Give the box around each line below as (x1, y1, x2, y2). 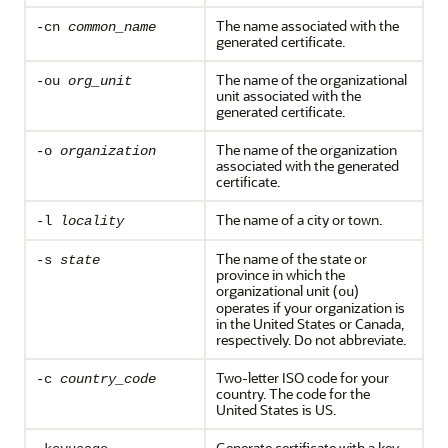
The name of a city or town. (216, 210, 382, 229)
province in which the (216, 265, 345, 284)
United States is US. (216, 400, 336, 419)
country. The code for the (216, 384, 370, 403)
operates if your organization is (216, 298, 405, 317)
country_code (60, 371, 156, 387)
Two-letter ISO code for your (216, 368, 389, 387)
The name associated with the (216, 16, 399, 35)
